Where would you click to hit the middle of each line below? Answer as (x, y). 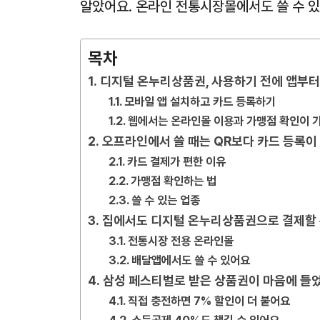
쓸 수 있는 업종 (165, 200)
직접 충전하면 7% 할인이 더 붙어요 (209, 301)
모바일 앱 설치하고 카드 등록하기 (200, 101)
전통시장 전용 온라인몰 (180, 241)
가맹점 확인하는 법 (173, 181)
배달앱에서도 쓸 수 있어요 (190, 260)
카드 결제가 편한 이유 (176, 161)
